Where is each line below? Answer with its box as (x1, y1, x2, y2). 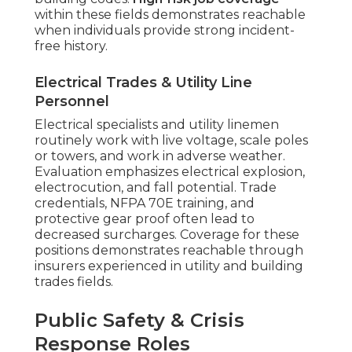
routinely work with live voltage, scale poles (35, 133, 308, 148)
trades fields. (35, 274, 113, 290)
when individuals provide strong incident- (35, 23, 295, 38)
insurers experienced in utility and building (35, 258, 303, 274)
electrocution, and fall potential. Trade (35, 180, 277, 196)
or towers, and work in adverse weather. (35, 148, 285, 164)
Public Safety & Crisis (35, 309, 244, 332)
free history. (35, 38, 108, 54)
